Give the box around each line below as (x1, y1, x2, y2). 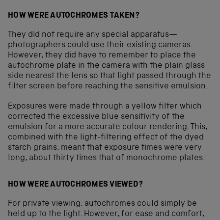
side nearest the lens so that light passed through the (8, 72, 211, 81)
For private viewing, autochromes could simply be (8, 199, 197, 208)
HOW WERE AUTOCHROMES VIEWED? (8, 180, 143, 189)
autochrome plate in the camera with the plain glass (8, 62, 205, 71)
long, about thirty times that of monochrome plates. (8, 154, 205, 163)
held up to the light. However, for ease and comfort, (8, 210, 204, 219)
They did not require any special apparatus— (8, 31, 177, 40)
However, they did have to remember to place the (8, 52, 196, 60)
